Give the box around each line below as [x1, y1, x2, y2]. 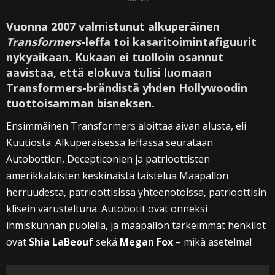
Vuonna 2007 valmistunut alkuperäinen [6, 19, 220, 34]
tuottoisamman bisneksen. [6, 96, 155, 111]
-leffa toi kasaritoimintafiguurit [81, 34, 257, 50]
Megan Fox [120, 235, 176, 249]
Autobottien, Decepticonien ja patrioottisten [6, 152, 210, 166]
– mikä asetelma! [176, 235, 252, 249]
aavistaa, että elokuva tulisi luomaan [6, 65, 212, 80]
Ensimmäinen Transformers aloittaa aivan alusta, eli [6, 119, 246, 133]
